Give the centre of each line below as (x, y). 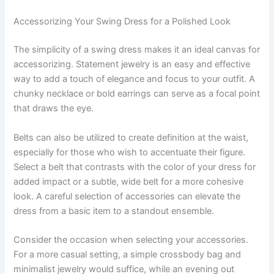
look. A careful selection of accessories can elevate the (127, 196)
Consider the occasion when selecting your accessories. (131, 240)
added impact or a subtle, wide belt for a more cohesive (129, 181)
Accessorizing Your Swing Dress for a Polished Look (122, 22)
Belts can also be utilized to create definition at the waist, (131, 137)
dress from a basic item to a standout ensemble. (114, 211)
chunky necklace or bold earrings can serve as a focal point (137, 94)
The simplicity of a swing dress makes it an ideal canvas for (137, 50)
